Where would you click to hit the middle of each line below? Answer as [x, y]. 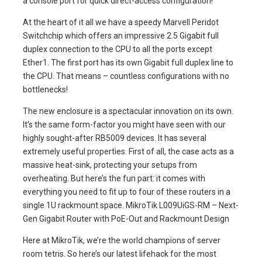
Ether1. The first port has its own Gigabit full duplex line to [128, 62]
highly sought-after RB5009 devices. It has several [115, 138]
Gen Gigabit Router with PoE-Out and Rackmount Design [126, 218]
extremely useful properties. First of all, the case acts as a [128, 151]
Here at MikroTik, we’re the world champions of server [122, 240]
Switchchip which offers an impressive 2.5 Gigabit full [121, 35]
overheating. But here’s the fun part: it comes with [114, 178]
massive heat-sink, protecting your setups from [110, 165]
